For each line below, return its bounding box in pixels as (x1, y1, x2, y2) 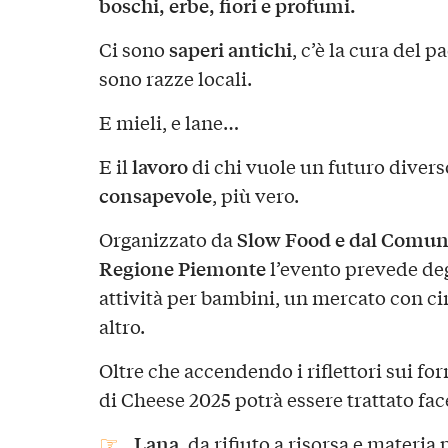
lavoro (131, 152, 188, 180)
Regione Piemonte (98, 253, 266, 282)
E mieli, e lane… (98, 109, 239, 136)
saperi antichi (168, 35, 292, 64)
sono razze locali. (98, 65, 252, 92)
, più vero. (211, 182, 299, 208)
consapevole (98, 181, 212, 209)
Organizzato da (98, 225, 237, 252)
